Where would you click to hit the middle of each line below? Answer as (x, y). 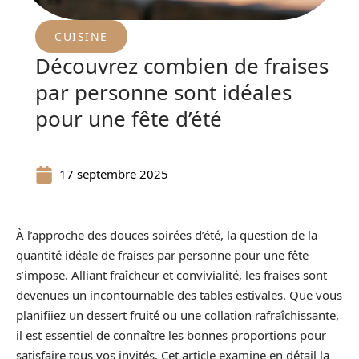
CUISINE (81, 36)
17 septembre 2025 (114, 174)
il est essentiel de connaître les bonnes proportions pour (171, 335)
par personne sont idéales (163, 92)
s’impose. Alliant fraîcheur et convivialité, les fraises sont (171, 275)
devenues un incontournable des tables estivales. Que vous (179, 295)
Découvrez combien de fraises (182, 66)
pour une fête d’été (129, 119)
